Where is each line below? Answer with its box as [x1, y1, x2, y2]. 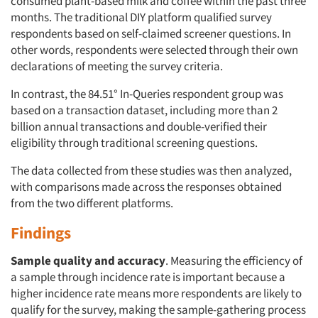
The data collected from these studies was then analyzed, [11, 163, 292, 179]
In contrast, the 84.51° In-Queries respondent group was [11, 86, 283, 102]
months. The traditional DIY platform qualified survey [11, 9, 272, 26]
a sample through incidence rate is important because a [11, 269, 285, 285]
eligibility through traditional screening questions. [11, 135, 258, 151]
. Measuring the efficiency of [165, 253, 302, 269]
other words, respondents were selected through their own [11, 42, 298, 58]
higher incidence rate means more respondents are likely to [11, 285, 302, 302]
